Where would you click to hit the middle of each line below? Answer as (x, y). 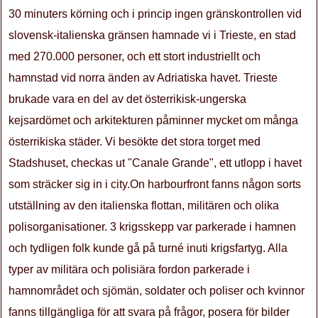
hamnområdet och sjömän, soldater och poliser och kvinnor (157, 291)
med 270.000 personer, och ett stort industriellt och (135, 56)
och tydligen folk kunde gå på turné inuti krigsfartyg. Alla (148, 248)
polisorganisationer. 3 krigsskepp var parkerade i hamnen (152, 227)
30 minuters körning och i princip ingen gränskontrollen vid (155, 14)
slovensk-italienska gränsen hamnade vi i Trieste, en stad (152, 35)
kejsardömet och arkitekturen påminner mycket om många (153, 120)
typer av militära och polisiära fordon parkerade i (129, 269)
